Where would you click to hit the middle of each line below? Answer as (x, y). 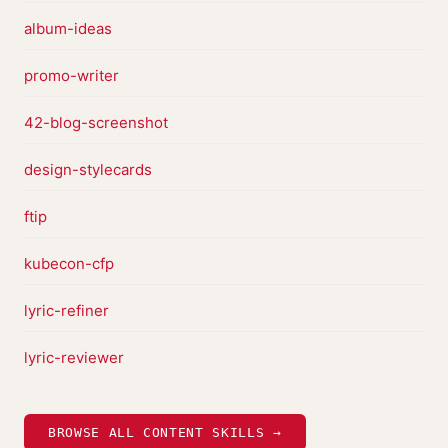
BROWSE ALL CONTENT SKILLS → (165, 432)
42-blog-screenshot (96, 122)
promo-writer (71, 75)
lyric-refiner (66, 310)
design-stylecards (88, 169)
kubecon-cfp (69, 263)
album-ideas (68, 28)
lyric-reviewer (74, 357)
